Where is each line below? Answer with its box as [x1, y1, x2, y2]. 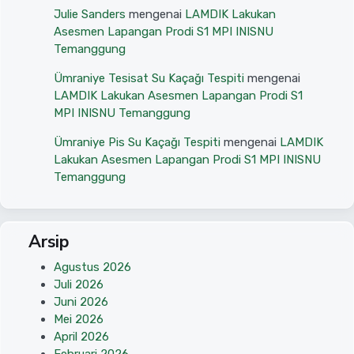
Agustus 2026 [54, 260, 131, 275]
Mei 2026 [54, 312, 104, 327]
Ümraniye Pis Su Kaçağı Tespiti [54, 135, 220, 150]
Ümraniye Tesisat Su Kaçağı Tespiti [54, 71, 244, 86]
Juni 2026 [54, 295, 108, 310]
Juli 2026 [54, 277, 104, 292]
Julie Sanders [54, 7, 126, 22]
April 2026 [54, 330, 109, 345]
